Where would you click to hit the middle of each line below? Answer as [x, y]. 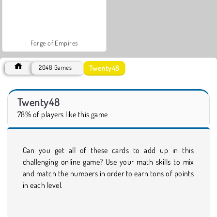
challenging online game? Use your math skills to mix [108, 162]
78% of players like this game [63, 114]
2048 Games [55, 67]
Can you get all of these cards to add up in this [108, 150]
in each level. [43, 185]
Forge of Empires [54, 43]
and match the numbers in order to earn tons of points [108, 173]
